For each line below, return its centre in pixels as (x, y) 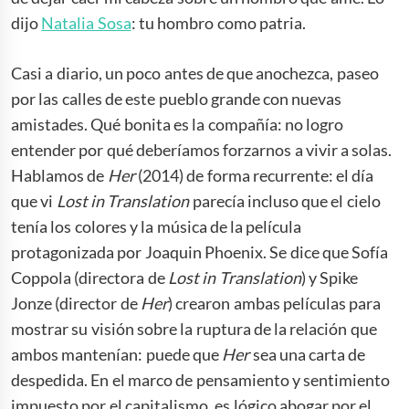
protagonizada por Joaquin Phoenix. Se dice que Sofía (200, 252)
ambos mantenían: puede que (117, 354)
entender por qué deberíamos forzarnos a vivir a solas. (202, 149)
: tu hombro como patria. (220, 22)
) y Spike (330, 277)
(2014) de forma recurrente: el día (254, 175)
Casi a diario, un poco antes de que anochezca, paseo (195, 73)
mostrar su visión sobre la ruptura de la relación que (194, 328)
